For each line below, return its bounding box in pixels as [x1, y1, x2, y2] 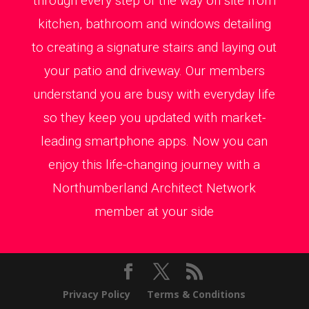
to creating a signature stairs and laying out [32, 39, 277, 55]
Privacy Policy [63, 287, 131, 301]
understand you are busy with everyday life [33, 86, 276, 102]
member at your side [94, 203, 215, 219]
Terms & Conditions [147, 287, 246, 301]
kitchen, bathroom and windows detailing [37, 15, 271, 32]
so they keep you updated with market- [43, 109, 266, 126]
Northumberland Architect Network [52, 179, 257, 196]
